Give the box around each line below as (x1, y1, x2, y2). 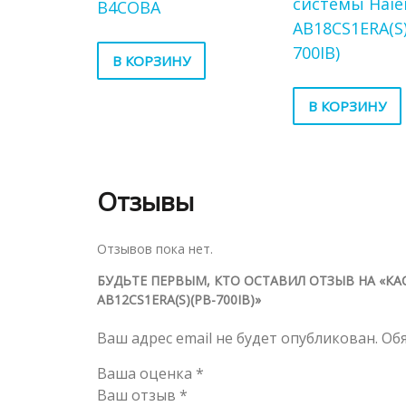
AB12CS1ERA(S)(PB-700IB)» (97, 290, 261, 308)
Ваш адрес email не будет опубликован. (97, 327, 378, 348)
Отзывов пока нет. (97, 239, 213, 257)
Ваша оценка (97, 362, 196, 383)
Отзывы (97, 183, 194, 218)
